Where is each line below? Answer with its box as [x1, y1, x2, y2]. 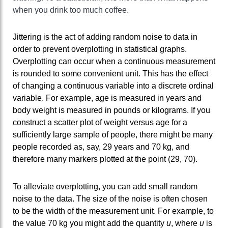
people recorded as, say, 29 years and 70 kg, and [13, 142, 189, 152]
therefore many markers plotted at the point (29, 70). [13, 155, 197, 164]
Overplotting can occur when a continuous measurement [13, 57, 215, 66]
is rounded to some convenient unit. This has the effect [13, 69, 208, 78]
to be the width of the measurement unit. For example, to [13, 207, 214, 216]
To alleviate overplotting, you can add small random [13, 182, 197, 191]
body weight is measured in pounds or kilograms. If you [13, 106, 210, 115]
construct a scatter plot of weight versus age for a [13, 118, 187, 127]
